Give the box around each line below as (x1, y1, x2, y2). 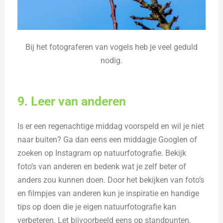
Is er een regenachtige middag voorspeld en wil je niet (17, 121, 205, 131)
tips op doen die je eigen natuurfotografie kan (17, 202, 177, 212)
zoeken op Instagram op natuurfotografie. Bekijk (17, 148, 187, 158)
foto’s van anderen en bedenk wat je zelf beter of (17, 161, 187, 171)
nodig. (101, 55, 122, 65)
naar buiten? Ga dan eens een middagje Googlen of (17, 134, 198, 144)
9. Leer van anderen (17, 94, 126, 109)
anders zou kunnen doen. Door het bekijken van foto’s (17, 175, 205, 185)
